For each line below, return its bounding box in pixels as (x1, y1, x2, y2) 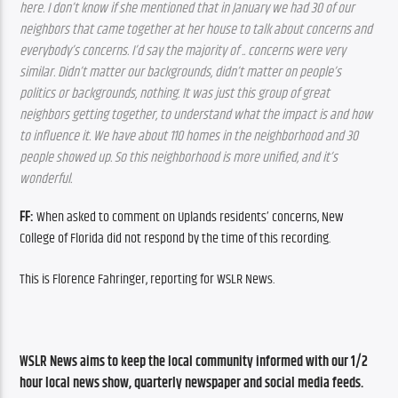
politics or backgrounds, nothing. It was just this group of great (20, 83, 330, 106)
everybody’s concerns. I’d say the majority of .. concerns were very (20, 40, 346, 63)
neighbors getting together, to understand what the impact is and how (20, 104, 373, 127)
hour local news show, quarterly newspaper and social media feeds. (20, 372, 364, 395)
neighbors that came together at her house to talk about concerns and (20, 19, 373, 42)
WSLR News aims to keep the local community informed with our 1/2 (20, 351, 369, 374)
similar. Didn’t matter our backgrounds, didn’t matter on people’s (20, 61, 342, 84)
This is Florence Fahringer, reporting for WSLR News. (20, 268, 278, 291)
